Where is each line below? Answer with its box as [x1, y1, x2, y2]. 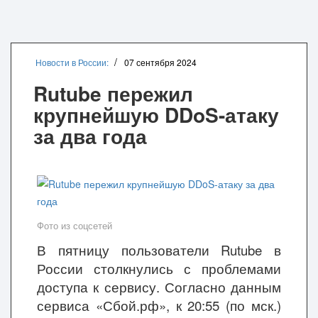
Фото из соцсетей [37, 219, 112, 232]
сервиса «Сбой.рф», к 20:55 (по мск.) [37, 296, 281, 314]
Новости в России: [35, 56, 109, 68]
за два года [33, 121, 147, 150]
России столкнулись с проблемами [37, 259, 281, 278]
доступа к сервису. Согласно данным [37, 278, 281, 296]
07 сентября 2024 [124, 56, 197, 68]
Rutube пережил [33, 79, 193, 108]
